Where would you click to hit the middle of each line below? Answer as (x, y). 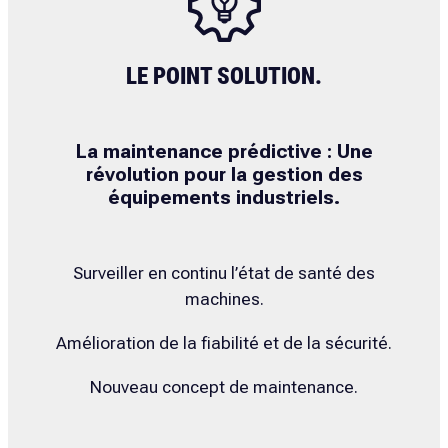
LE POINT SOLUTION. (224, 77)
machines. (224, 299)
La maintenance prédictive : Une (224, 152)
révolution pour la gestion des (224, 175)
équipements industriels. (224, 198)
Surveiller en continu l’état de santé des (224, 273)
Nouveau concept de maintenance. (224, 386)
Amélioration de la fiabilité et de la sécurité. (224, 342)
